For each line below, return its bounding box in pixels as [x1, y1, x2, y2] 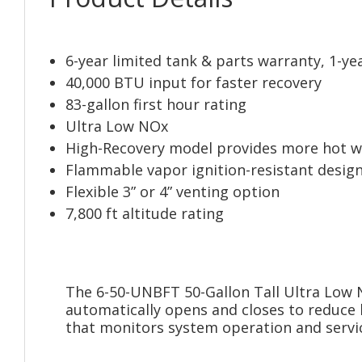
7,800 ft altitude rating [65, 204, 224, 223]
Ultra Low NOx [65, 116, 168, 136]
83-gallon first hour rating [65, 95, 246, 114]
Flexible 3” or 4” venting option [65, 182, 280, 201]
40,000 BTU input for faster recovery [65, 73, 322, 92]
